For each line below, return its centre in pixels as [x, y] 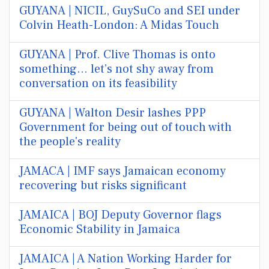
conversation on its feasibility [98, 83]
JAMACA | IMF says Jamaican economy [122, 171]
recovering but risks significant [103, 186]
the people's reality [70, 142]
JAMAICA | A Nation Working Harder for [125, 259]
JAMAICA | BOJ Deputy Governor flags [120, 215]
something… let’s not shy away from [116, 69]
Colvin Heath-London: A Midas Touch [119, 25]
